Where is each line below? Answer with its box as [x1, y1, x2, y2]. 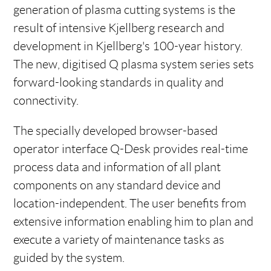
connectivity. [13, 94, 79, 107]
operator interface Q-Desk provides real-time [13, 142, 249, 155]
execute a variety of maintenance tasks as [13, 233, 225, 246]
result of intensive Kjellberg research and [13, 21, 225, 34]
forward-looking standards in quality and [13, 76, 224, 89]
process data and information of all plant [13, 160, 221, 174]
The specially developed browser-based [13, 124, 218, 137]
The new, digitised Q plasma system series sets [13, 57, 255, 71]
